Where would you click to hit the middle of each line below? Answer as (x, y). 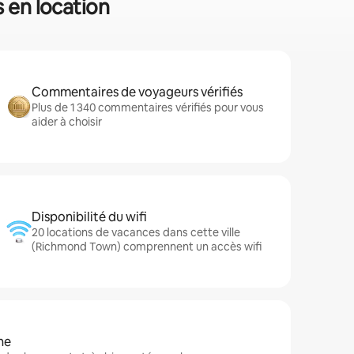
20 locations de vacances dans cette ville (136, 232)
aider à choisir (67, 122)
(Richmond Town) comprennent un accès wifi (147, 247)
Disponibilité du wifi (89, 217)
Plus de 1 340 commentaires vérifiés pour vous (148, 107)
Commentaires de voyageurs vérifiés (137, 92)
